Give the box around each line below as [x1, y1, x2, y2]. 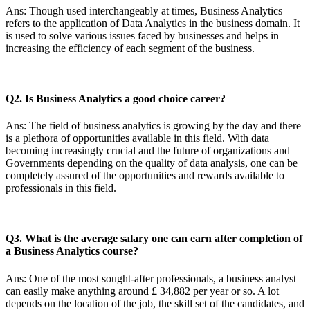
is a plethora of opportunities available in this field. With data [6, 132, 269, 145]
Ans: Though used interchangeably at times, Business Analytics [6, 4, 282, 17]
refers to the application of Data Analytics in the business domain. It [6, 17, 300, 29]
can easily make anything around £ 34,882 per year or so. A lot [6, 284, 279, 297]
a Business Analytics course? [6, 245, 138, 257]
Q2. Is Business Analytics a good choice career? [6, 92, 226, 104]
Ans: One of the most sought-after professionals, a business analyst [6, 272, 296, 284]
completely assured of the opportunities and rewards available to [6, 170, 284, 182]
